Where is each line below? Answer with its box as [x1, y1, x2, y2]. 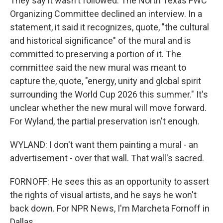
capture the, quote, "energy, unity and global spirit [10, 76, 201, 86]
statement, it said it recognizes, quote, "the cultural [10, 22, 209, 32]
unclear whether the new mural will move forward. [10, 103, 207, 113]
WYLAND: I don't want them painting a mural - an [10, 139, 198, 150]
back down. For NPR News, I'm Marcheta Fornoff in [10, 203, 210, 214]
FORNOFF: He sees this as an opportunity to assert [10, 176, 209, 187]
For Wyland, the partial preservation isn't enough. [10, 116, 200, 126]
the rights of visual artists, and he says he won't [10, 190, 197, 200]
